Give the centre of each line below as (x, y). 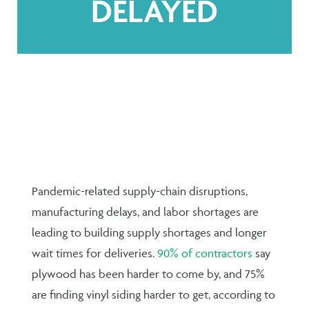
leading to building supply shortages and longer (150, 232)
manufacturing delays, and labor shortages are (146, 211)
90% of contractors (205, 253)
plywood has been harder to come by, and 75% (149, 273)
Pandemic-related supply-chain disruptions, (140, 191)
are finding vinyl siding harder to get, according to (154, 294)
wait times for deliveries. (95, 253)
